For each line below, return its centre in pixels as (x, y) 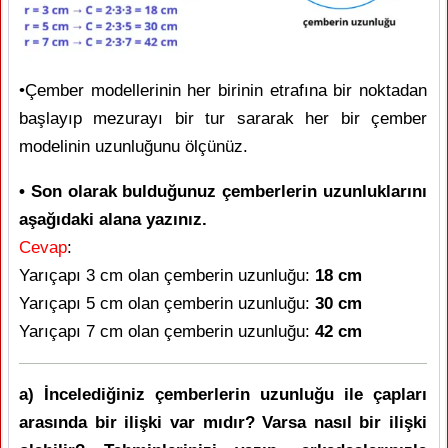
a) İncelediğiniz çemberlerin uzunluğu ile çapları (223, 394)
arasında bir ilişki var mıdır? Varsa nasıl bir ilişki (223, 422)
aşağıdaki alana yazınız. (113, 219)
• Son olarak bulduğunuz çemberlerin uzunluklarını (223, 191)
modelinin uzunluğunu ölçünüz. (133, 146)
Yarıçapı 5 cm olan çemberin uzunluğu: (167, 303)
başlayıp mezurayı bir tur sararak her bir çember (223, 118)
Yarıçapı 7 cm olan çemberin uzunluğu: (167, 331)
